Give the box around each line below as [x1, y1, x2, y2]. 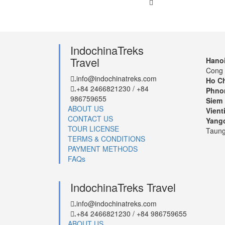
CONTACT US [68, 114, 113, 124]
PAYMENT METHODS [68, 144, 138, 154]
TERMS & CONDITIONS [68, 134, 145, 144]
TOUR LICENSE [68, 124, 119, 134]
